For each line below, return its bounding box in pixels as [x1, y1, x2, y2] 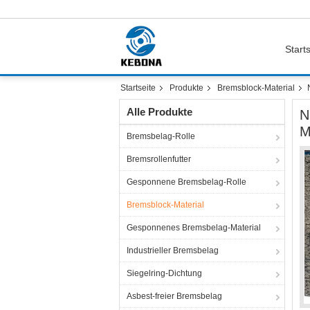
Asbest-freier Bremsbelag [127, 291, 222, 301]
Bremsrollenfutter [127, 154, 191, 164]
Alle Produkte [127, 106, 192, 118]
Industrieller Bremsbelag [127, 246, 219, 255]
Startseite [120, 83, 156, 93]
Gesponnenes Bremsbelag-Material [127, 223, 261, 232]
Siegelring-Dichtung [127, 268, 202, 278]
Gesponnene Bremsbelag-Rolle [127, 177, 246, 187]
